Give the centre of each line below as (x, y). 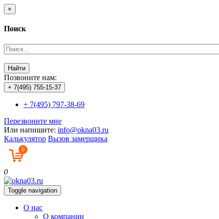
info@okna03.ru (83, 130)
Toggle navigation (33, 190)
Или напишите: (31, 130)
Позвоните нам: (30, 77)
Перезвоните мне (33, 121)
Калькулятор (25, 138)
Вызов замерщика (78, 138)
